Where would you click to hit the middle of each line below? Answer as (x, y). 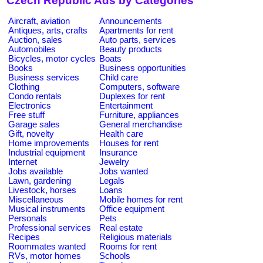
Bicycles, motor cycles (52, 58)
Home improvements (49, 143)
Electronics (30, 105)
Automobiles (32, 49)
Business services (44, 77)
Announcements (131, 21)
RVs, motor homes (45, 256)
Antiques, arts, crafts (48, 30)
